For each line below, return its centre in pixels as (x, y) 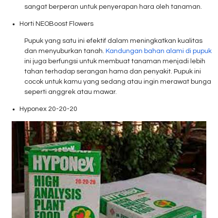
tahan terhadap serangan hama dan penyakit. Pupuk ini (113, 72)
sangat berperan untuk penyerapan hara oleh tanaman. (113, 7)
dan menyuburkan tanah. (65, 51)
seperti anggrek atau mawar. (71, 92)
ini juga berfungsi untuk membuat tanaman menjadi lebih (115, 62)
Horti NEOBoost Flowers (56, 24)
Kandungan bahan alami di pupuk (159, 51)
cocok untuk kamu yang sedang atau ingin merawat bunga (118, 82)
